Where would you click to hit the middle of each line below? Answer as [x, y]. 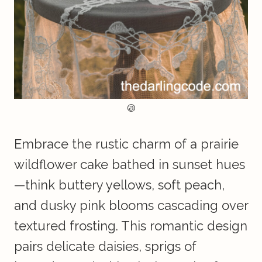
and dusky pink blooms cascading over [131, 206]
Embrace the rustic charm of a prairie [126, 144]
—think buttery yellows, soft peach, [119, 185]
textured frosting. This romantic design [131, 226]
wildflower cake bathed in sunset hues [130, 165]
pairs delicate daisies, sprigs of [105, 247]
